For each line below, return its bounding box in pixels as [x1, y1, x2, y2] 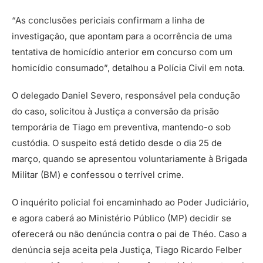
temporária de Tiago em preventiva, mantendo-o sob [12, 121, 231, 133]
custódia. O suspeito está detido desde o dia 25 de [12, 137, 222, 149]
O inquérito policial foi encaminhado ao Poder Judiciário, [12, 196, 249, 208]
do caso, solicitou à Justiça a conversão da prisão [12, 105, 219, 117]
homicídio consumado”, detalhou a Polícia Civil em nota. [12, 62, 245, 73]
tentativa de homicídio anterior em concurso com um [12, 46, 232, 58]
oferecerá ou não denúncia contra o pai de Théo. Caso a [12, 228, 247, 240]
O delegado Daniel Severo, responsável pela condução [12, 89, 240, 101]
